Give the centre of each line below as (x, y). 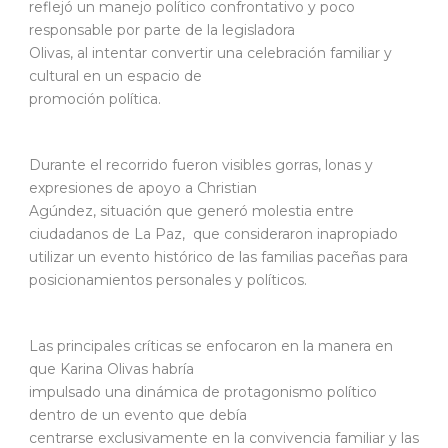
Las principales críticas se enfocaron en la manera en (211, 345)
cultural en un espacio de (115, 75)
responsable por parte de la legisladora (162, 29)
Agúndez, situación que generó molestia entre (191, 210)
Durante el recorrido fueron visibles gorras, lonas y (201, 164)
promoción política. (95, 98)
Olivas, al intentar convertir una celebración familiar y (210, 52)
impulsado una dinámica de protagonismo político (203, 391)
